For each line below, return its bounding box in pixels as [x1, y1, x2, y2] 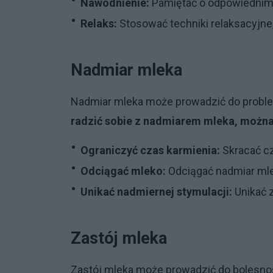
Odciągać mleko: [80, 164, 166, 177]
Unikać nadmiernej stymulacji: [80, 185, 232, 198]
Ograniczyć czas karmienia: [80, 143, 220, 157]
